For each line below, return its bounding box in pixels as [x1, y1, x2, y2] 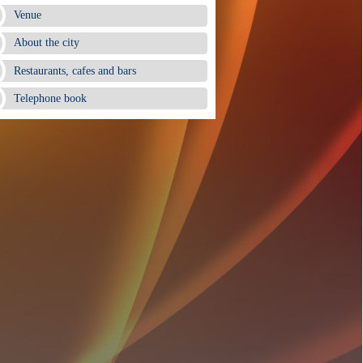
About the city [14, 36, 79, 49]
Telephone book [14, 92, 87, 105]
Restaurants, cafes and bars [14, 64, 136, 77]
